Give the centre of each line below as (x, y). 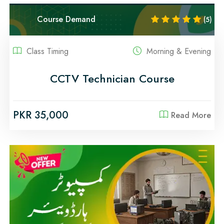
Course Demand (66, 19)
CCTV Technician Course (112, 78)
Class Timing (46, 51)
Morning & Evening (177, 51)
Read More (191, 115)
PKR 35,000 (41, 115)
